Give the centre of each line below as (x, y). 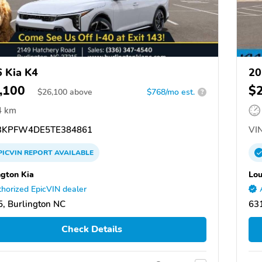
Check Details (92, 230)
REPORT (38, 152)
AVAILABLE (73, 152)
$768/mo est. (171, 92)
